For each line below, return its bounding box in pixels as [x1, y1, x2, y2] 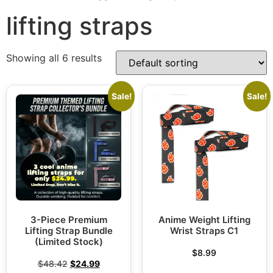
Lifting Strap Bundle [24, 225, 113, 237]
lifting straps [6, 11, 152, 41]
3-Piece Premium [30, 214, 107, 226]
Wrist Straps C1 [170, 225, 239, 237]
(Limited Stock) [34, 236, 103, 248]
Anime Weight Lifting [158, 214, 250, 226]
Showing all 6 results [6, 52, 102, 65]
